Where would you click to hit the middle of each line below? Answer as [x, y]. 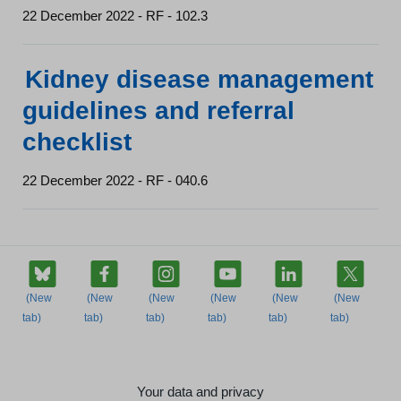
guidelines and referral [158, 111]
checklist [77, 142]
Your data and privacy [200, 391]
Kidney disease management [199, 79]
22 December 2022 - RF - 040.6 [115, 180]
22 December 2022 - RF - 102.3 [115, 16]
